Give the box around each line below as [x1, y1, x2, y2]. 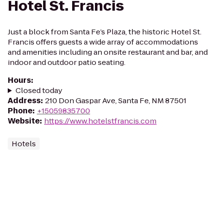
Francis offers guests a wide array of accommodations [8, 37, 198, 47]
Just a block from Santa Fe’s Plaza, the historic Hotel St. [8, 27, 201, 37]
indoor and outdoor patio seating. [8, 57, 125, 67]
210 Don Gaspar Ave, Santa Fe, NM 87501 [45, 95, 186, 106]
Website [8, 116, 40, 126]
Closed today [15, 85, 62, 95]
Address [8, 95, 41, 106]
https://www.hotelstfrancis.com [44, 116, 156, 126]
